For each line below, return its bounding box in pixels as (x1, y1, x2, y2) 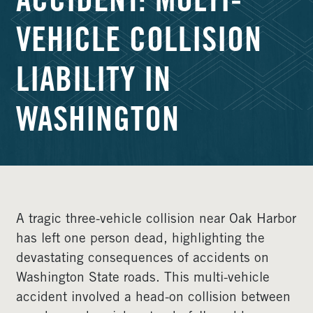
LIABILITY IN (16, 66, 171, 100)
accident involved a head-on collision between (16, 291, 291, 305)
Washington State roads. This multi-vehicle (16, 272, 270, 285)
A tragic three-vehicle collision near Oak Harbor (16, 213, 296, 226)
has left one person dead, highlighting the (16, 233, 265, 246)
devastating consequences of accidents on (16, 252, 269, 265)
